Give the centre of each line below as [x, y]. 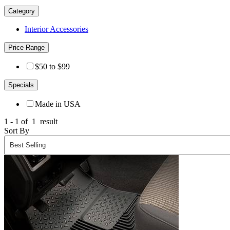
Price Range [26, 47]
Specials [21, 85]
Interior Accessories [56, 29]
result [48, 121]
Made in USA [58, 104]
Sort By [17, 130]
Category [22, 11]
